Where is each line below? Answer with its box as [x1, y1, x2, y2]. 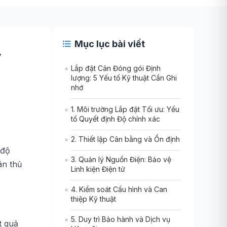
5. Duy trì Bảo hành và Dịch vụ [71, 215, 170, 223]
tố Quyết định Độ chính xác [71, 115, 160, 123]
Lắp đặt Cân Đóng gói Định [71, 64, 161, 72]
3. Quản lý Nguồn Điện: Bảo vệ [71, 155, 171, 164]
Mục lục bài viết [74, 39, 145, 49]
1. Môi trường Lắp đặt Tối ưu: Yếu [71, 105, 179, 113]
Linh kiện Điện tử [71, 165, 125, 173]
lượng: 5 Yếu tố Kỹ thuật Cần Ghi [71, 73, 177, 82]
